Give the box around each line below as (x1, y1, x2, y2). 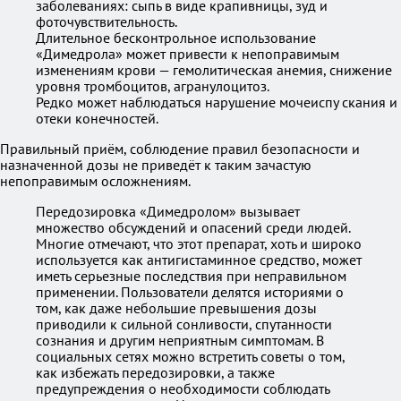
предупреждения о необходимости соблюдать (36, 380, 329, 397)
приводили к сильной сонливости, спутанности (36, 315, 332, 333)
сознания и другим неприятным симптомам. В (36, 331, 324, 349)
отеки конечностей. (36, 109, 158, 127)
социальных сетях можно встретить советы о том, (36, 347, 345, 365)
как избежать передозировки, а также (36, 363, 275, 381)
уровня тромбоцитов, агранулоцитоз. (36, 77, 269, 95)
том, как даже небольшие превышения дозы (36, 299, 317, 317)
